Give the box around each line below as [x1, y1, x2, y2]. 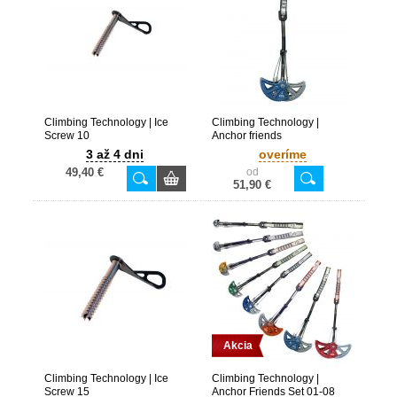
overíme [258, 147, 307, 161]
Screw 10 [43, 129, 90, 142]
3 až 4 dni [86, 147, 144, 161]
